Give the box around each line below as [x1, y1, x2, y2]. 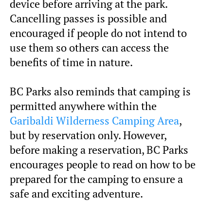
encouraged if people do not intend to [10, 26, 187, 40]
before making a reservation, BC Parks [10, 143, 188, 157]
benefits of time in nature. [10, 55, 133, 69]
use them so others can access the [10, 40, 169, 54]
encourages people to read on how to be [10, 157, 196, 171]
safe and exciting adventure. [10, 186, 143, 200]
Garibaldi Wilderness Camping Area [10, 113, 179, 127]
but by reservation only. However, [10, 128, 166, 142]
